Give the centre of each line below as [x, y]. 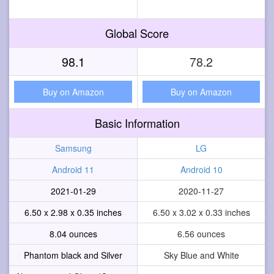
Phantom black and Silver [73, 255]
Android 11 [73, 169]
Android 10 [201, 169]
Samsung [73, 148]
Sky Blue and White [201, 255]
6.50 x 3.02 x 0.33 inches [201, 212]
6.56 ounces [201, 233]
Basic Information [137, 123]
